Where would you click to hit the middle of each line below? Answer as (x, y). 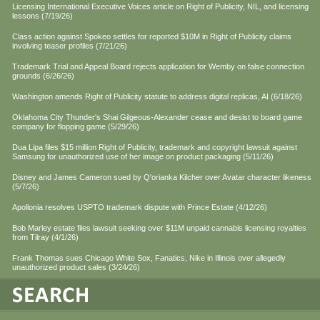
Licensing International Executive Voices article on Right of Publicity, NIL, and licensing (160, 7)
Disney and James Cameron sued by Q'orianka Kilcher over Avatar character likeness (162, 177)
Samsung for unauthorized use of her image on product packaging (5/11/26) (143, 157)
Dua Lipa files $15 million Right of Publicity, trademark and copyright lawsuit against (155, 147)
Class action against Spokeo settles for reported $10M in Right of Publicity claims (152, 37)
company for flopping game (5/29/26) (76, 127)
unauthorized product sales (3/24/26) (76, 267)
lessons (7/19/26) (42, 16)
